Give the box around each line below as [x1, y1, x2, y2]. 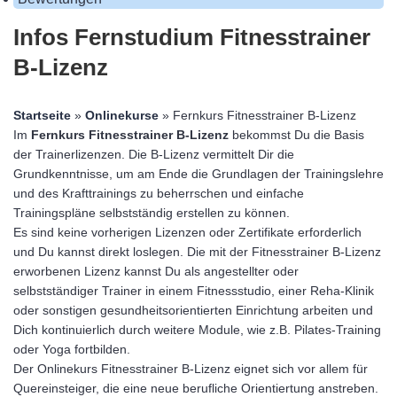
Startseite [13, 108, 71, 122]
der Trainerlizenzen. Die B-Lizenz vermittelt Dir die [13, 147, 294, 161]
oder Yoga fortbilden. [13, 342, 130, 356]
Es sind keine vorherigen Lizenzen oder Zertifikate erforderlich [13, 225, 362, 239]
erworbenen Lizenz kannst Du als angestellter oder [13, 264, 299, 278]
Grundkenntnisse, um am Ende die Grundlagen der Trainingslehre [13, 167, 384, 181]
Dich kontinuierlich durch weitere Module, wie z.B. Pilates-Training [13, 323, 381, 337]
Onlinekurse [85, 108, 159, 122]
